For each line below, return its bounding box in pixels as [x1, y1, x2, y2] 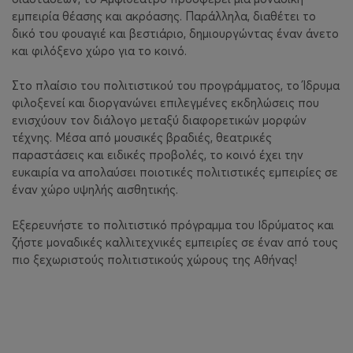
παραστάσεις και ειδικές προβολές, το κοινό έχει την [12, 147, 303, 163]
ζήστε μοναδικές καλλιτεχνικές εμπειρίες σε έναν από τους [12, 234, 338, 250]
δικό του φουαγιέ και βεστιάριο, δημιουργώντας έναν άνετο [12, 25, 339, 41]
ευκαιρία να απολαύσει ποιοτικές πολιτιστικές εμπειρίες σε [12, 165, 338, 180]
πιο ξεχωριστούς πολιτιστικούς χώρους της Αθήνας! [12, 251, 297, 267]
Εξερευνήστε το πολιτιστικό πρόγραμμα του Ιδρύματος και [12, 217, 334, 232]
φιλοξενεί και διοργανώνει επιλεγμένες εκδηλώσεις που [12, 95, 319, 111]
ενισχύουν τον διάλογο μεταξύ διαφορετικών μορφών [12, 113, 307, 128]
